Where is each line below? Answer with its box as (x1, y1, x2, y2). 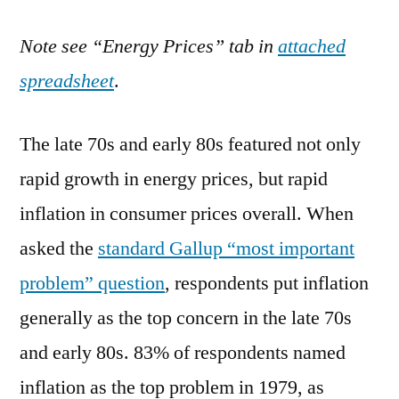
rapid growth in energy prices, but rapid (20, 166, 328, 191)
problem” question (20, 270, 165, 296)
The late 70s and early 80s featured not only (20, 131, 361, 157)
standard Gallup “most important (98, 235, 354, 261)
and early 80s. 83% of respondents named (20, 339, 346, 365)
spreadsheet (20, 68, 114, 94)
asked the (20, 235, 98, 261)
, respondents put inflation (165, 270, 369, 296)
